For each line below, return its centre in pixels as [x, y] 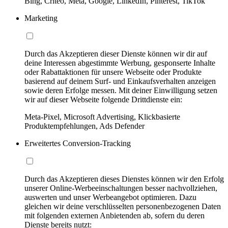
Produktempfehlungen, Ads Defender [84, 126]
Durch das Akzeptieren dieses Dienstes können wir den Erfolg [124, 179]
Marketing [41, 18]
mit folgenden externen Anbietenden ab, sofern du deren [115, 216]
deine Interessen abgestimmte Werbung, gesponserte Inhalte [120, 63]
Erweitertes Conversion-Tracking [78, 144]
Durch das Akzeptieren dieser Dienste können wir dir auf [116, 54]
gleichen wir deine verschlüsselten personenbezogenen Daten [123, 207]
